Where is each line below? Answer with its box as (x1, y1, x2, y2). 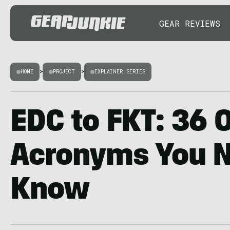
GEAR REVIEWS (159, 17, 220, 29)
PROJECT (53, 68, 75, 75)
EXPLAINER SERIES (94, 68, 145, 75)
